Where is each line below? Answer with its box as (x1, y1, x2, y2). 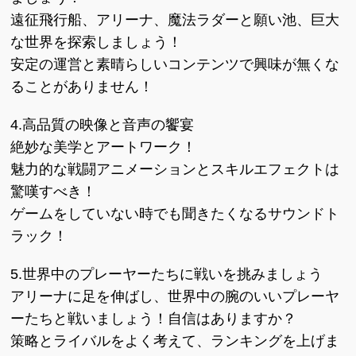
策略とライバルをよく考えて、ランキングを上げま (10, 333, 340, 349)
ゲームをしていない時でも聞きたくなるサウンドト (10, 206, 340, 222)
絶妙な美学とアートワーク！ (10, 139, 197, 155)
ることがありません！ (10, 79, 154, 95)
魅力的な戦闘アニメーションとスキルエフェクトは (10, 161, 340, 177)
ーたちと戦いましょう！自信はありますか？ (10, 311, 297, 327)
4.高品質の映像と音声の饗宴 (10, 117, 195, 133)
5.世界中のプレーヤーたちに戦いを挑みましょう (10, 266, 323, 282)
